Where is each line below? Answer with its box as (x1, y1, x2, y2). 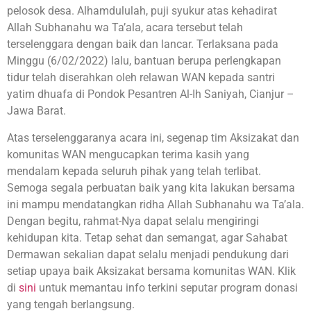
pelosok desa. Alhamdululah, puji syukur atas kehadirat (7, 4, 277, 18)
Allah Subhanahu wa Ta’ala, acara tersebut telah (7, 21, 243, 35)
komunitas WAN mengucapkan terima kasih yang (7, 147, 249, 161)
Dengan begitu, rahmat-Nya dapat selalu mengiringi (7, 214, 259, 228)
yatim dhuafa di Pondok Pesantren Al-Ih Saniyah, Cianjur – (7, 87, 294, 101)
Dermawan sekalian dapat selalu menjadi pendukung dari (7, 247, 289, 261)
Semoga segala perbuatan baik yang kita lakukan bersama (7, 180, 295, 194)
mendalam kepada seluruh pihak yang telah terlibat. (7, 164, 261, 178)
